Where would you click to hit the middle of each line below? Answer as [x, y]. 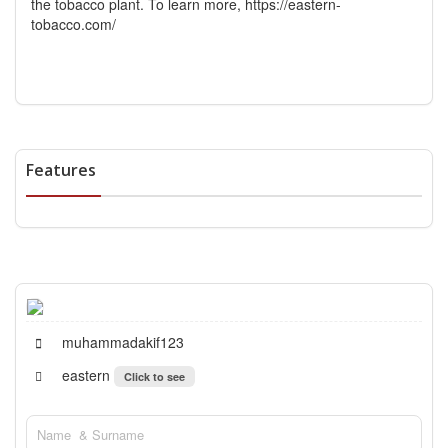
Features [61, 170]
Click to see [154, 376]
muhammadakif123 [121, 341]
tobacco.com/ [73, 24]
